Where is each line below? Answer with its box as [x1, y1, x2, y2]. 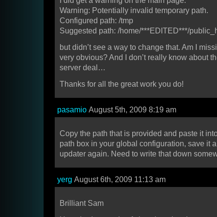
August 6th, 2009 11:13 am [72, 175, 166, 184]
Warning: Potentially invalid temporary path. [60, 6, 208, 15]
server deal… [60, 63, 106, 72]
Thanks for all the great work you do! [60, 80, 184, 89]
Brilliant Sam [60, 199, 104, 208]
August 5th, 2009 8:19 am [87, 106, 176, 114]
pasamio [57, 106, 87, 114]
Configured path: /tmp [60, 16, 133, 25]
